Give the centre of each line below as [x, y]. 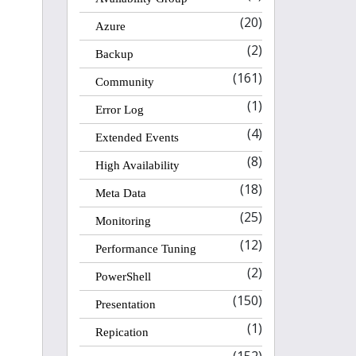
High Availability [137, 165]
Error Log [119, 110]
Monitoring [123, 221]
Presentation [125, 304]
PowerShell [123, 277]
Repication [122, 332]
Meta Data [120, 193]
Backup [114, 54]
